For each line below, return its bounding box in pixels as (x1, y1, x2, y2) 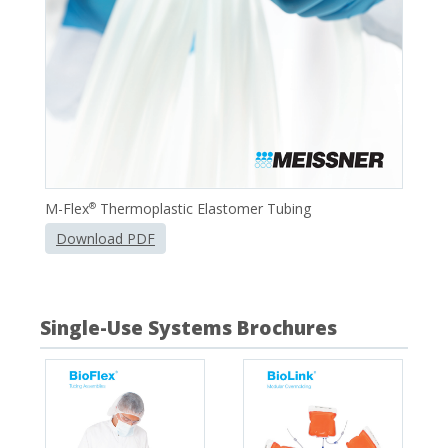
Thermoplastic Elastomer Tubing (96, 198, 311, 218)
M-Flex (45, 198, 89, 218)
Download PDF (56, 228, 155, 248)
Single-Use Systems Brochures (40, 314, 337, 341)
